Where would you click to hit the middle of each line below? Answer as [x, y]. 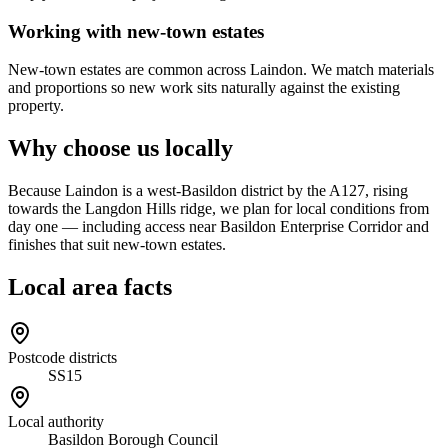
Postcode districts [62, 357]
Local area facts [90, 286]
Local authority [56, 421]
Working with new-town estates [136, 31]
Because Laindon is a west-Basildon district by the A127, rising [208, 191]
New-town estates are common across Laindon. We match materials [221, 70]
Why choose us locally [120, 148]
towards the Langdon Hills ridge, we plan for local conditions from [218, 209]
